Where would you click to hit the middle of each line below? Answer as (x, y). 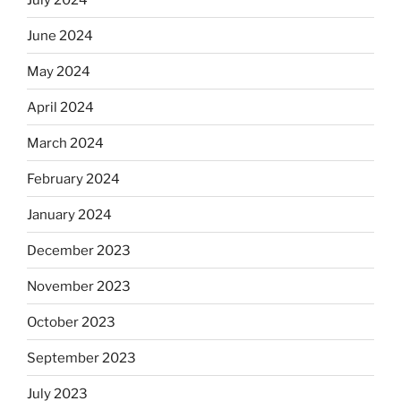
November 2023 (79, 286)
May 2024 (59, 71)
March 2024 (65, 143)
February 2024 (73, 179)
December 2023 (79, 250)
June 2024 (60, 35)
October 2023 (71, 322)
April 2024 (60, 107)
